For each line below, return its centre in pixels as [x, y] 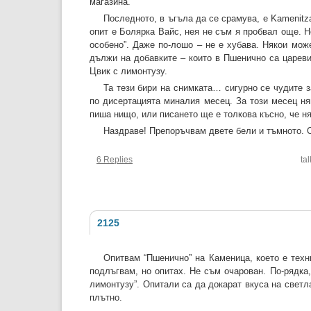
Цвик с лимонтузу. [128, 72]
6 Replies [115, 160]
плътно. [106, 298]
